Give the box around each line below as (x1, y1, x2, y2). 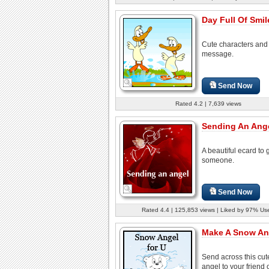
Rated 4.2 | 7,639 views (175, 100, 241, 107)
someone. (202, 156, 234, 165)
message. (202, 49, 234, 58)
